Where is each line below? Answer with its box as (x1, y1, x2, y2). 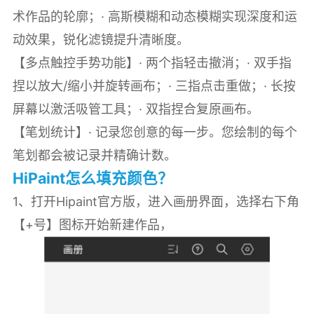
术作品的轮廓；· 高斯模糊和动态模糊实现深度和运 (12, 9, 297, 25)
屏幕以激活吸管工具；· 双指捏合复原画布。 (12, 102, 259, 117)
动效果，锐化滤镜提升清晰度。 (12, 32, 189, 48)
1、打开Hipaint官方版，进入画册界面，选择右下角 (12, 194, 299, 210)
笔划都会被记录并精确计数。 (12, 148, 177, 163)
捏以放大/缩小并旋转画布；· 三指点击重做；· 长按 (12, 78, 296, 94)
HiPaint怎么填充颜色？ (12, 169, 173, 188)
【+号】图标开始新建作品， (12, 217, 172, 233)
